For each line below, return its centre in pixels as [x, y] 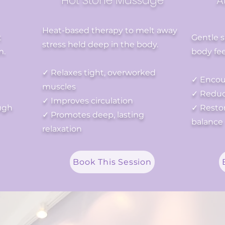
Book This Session [112, 162]
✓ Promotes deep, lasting [93, 115]
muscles [59, 87]
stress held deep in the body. [100, 44]
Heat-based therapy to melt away [110, 30]
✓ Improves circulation [88, 101]
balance [207, 122]
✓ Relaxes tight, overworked [99, 73]
